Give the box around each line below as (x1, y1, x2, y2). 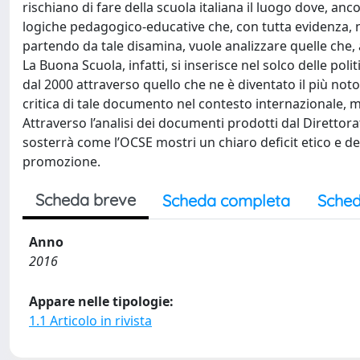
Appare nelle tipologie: (29, 292, 174, 310)
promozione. (22, 153, 100, 170)
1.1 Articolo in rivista (29, 312, 152, 329)
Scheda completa (162, 190, 290, 211)
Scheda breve (35, 190, 136, 210)
